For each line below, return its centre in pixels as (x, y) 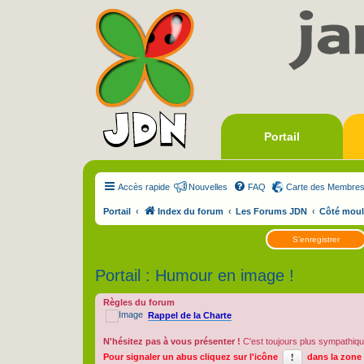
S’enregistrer (316, 239)
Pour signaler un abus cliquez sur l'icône (192, 356)
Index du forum (191, 211)
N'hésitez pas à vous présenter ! (172, 341)
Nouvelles (208, 187)
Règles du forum (139, 302)
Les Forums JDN (271, 211)
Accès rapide (144, 187)
